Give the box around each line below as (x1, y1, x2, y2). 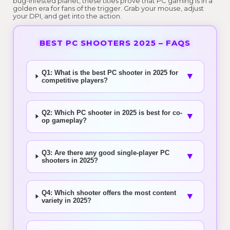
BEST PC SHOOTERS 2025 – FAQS (40, 37, 190, 48)
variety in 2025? (42, 196, 92, 204)
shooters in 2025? (42, 156, 99, 164)
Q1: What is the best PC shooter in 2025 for (41, 68, 178, 76)
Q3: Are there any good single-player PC (42, 148, 170, 157)
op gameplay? (42, 116, 87, 124)
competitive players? (41, 76, 108, 84)
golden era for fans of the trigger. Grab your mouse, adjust (13, 4, 204, 13)
